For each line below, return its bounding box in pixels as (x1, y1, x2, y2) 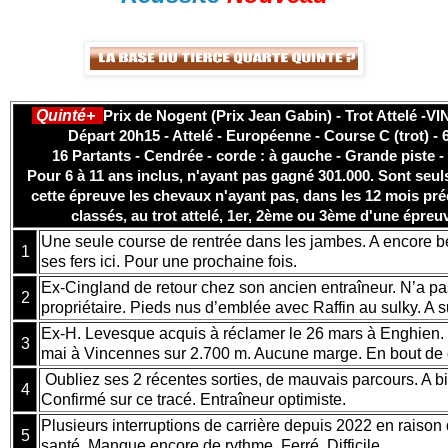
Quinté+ (31, 106, 99, 124)
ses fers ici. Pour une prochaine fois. (41, 252, 305, 270)
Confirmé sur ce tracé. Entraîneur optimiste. (41, 390, 346, 408)
